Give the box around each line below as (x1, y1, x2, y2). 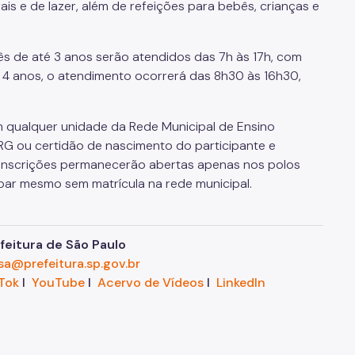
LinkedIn (216, 274, 265, 292)
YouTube (31, 274, 85, 292)
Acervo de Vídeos (97, 274, 204, 292)
